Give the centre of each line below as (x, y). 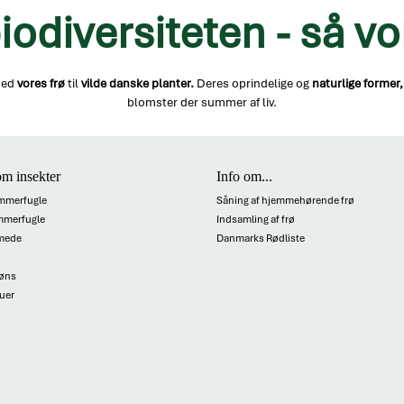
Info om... (245, 176)
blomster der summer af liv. (202, 103)
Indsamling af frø (256, 219)
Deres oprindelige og (252, 84)
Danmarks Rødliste (261, 238)
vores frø (41, 84)
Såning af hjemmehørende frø (286, 200)
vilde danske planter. (137, 84)
